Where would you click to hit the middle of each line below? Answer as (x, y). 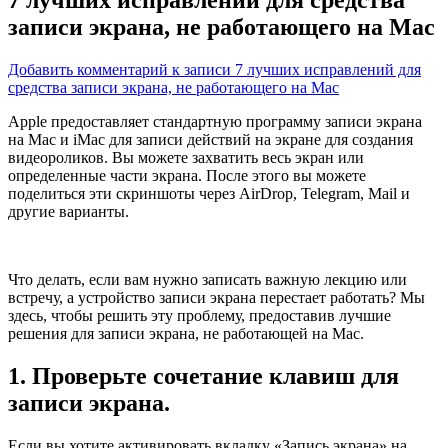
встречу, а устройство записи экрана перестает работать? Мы (216, 297)
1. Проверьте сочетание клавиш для (203, 375)
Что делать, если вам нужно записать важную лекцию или (207, 279)
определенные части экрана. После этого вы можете (187, 175)
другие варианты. (68, 211)
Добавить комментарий (88, 69)
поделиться (48, 193)
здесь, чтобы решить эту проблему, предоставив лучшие (199, 315)
